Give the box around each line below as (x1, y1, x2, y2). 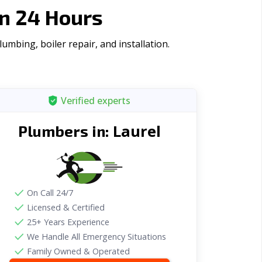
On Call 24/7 (26, 187, 73, 198)
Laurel (112, 121, 161, 142)
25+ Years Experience (26, 216, 109, 227)
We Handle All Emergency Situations (26, 231, 166, 242)
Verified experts (61, 94, 131, 107)
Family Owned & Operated (26, 246, 130, 257)
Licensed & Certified (26, 202, 105, 213)
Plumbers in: (18, 122, 113, 140)
